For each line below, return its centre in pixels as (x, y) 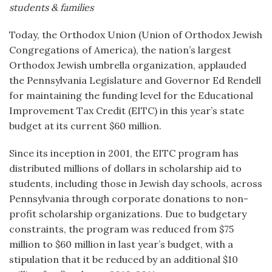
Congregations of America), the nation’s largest (120, 50)
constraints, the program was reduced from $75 (121, 229)
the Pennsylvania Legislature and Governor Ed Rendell (135, 80)
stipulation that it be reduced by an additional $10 (124, 259)
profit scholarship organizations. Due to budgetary (128, 214)
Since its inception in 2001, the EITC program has (124, 153)
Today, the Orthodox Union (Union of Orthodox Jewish (136, 35)
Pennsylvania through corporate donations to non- (129, 199)
